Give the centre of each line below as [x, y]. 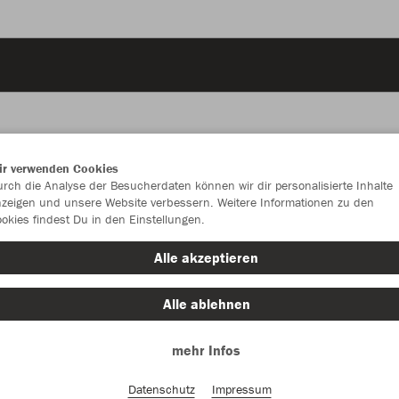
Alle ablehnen [206, 304]
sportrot [358, 254]
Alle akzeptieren [206, 257]
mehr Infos [206, 350]
